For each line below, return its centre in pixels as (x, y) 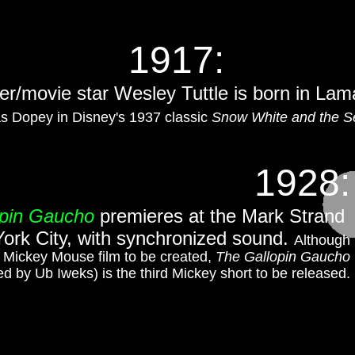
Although (322, 240)
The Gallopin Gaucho (283, 257)
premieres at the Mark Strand (222, 216)
